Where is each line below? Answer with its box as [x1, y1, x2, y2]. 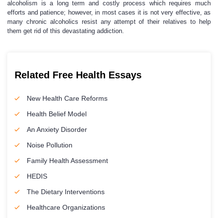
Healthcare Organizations [27, 203, 105, 211]
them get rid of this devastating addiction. [7, 27, 126, 35]
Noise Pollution [27, 141, 73, 149]
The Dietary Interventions [27, 188, 105, 196]
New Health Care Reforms [27, 94, 108, 102]
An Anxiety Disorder [27, 126, 87, 133]
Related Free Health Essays [15, 70, 142, 80]
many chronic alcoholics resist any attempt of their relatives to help [7, 18, 211, 25]
